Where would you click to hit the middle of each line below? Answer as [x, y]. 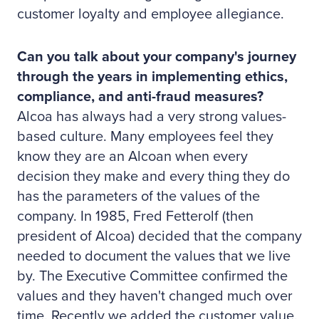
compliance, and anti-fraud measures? [140, 97]
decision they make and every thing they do [153, 177]
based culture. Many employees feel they [145, 137]
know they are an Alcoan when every [132, 157]
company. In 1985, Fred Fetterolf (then [135, 216]
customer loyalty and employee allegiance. [151, 14]
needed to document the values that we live [154, 256]
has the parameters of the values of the [138, 197]
